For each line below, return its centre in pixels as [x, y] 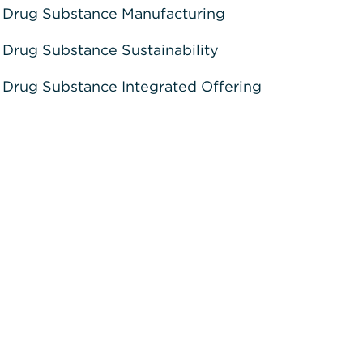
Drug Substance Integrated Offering [132, 86]
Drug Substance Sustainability [110, 50]
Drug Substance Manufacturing [113, 13]
